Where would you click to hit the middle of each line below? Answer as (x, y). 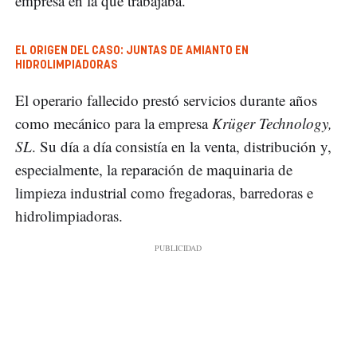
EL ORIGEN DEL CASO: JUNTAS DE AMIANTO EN (132, 51)
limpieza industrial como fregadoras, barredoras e (164, 193)
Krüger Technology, (272, 124)
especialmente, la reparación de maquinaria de (154, 170)
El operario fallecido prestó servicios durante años (166, 100)
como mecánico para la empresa (114, 124)
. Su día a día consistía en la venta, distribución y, (182, 147)
